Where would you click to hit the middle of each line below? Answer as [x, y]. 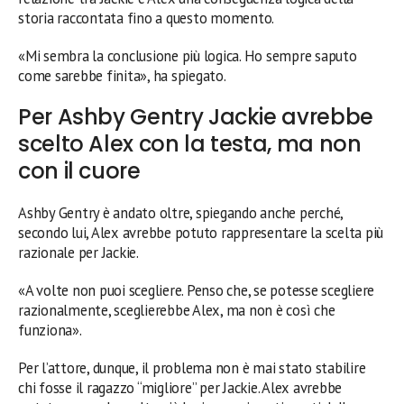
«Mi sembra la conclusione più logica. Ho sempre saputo [188, 55]
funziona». [50, 330]
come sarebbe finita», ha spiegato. [122, 75]
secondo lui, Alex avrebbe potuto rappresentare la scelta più [201, 232]
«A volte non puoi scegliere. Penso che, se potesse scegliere [197, 290]
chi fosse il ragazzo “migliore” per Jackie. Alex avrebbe [180, 387]
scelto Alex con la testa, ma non [190, 143]
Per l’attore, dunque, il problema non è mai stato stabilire [192, 367]
